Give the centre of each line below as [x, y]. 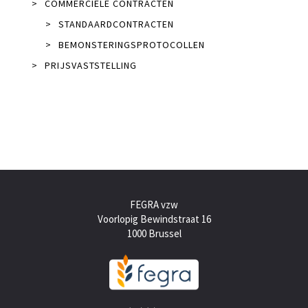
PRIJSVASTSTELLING [91, 65]
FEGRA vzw [154, 204]
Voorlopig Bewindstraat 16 [154, 219]
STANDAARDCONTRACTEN [116, 24]
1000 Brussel [154, 233]
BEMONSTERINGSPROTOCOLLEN [132, 44]
